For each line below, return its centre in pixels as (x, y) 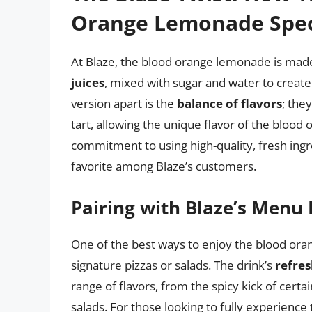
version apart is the (124, 104)
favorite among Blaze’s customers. (164, 166)
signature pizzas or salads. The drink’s (173, 265)
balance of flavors (229, 104)
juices (88, 83)
